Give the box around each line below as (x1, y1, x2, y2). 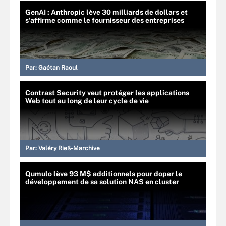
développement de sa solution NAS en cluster (25, 177, 179, 186)
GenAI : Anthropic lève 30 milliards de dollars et (25, 8, 188, 16)
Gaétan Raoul (38, 64, 78, 71)
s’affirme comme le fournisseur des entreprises (25, 16, 184, 24)
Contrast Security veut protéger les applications (25, 88, 189, 97)
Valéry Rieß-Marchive (38, 144, 100, 152)
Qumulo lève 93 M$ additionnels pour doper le (25, 169, 182, 178)
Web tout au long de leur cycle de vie (25, 96, 149, 105)
